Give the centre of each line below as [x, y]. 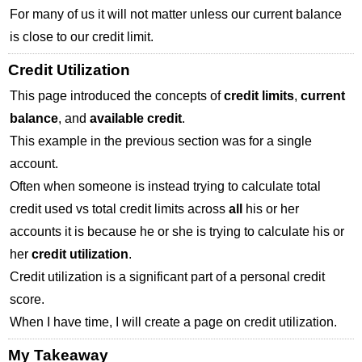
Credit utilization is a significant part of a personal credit [167, 277]
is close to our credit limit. [82, 37]
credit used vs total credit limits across [119, 209]
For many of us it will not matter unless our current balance [176, 15]
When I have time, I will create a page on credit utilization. [173, 322]
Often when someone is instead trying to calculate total [165, 187]
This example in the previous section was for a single [161, 141]
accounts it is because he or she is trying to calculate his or [177, 232]
